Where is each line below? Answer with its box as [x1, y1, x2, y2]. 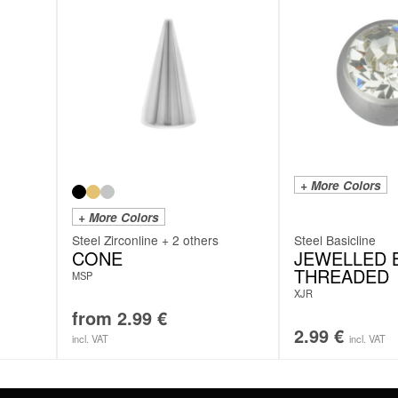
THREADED [294, 262, 389, 289]
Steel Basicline [294, 230, 376, 249]
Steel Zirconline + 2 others [72, 230, 219, 249]
